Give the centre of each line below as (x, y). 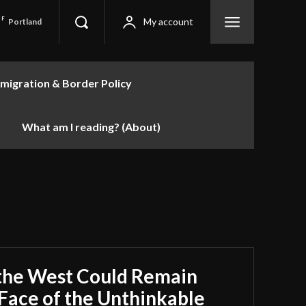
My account (168, 22)
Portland (25, 21)
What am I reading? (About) (91, 127)
